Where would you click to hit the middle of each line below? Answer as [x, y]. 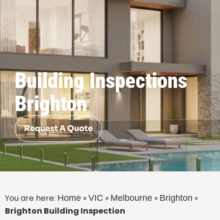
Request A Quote [58, 129]
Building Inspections [101, 81]
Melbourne [131, 198]
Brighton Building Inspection [65, 211]
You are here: [31, 198]
